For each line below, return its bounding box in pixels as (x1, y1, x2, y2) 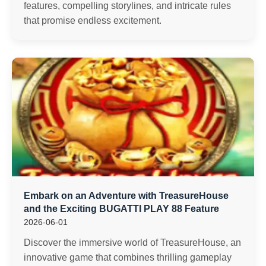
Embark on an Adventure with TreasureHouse (24, 191, 229, 201)
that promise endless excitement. (24, 15, 161, 26)
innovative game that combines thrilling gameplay (24, 252, 232, 262)
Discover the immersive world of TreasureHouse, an (24, 237, 241, 248)
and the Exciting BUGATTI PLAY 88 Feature (24, 204, 219, 214)
